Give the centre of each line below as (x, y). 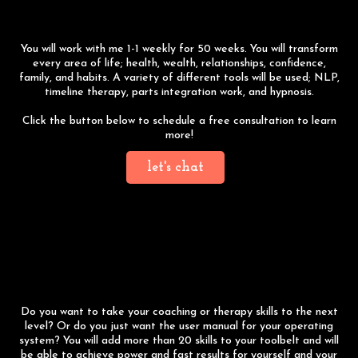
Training (179, 278)
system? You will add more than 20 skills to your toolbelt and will (179, 340)
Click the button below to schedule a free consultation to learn (179, 121)
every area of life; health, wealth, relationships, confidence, (179, 63)
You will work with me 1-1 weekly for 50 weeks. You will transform (179, 49)
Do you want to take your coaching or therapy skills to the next (179, 312)
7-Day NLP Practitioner (179, 242)
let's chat (175, 167)
